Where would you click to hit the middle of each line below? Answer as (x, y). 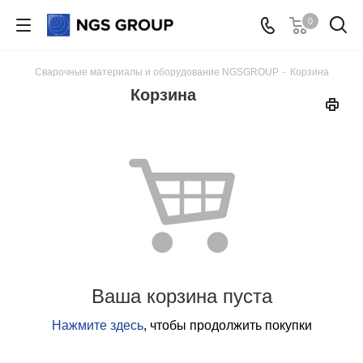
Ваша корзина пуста (181, 296)
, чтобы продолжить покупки (227, 325)
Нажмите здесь (97, 325)
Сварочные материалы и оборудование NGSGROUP (156, 72)
